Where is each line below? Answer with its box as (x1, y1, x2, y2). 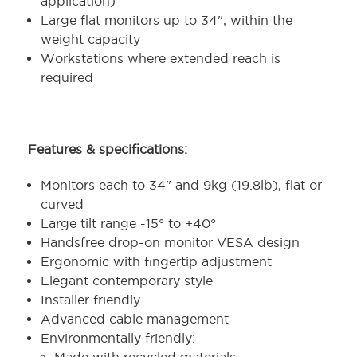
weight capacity (41, 32, 141, 47)
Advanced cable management (41, 312, 229, 327)
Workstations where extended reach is (41, 51, 281, 66)
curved (41, 197, 84, 212)
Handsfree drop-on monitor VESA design (41, 235, 300, 250)
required (41, 70, 94, 85)
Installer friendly (41, 292, 141, 308)
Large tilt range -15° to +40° (41, 216, 221, 231)
